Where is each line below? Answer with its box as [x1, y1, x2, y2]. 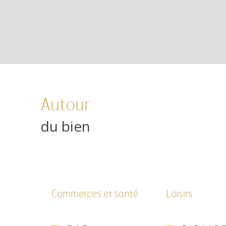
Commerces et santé [51, 189, 138, 200]
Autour [40, 97, 90, 115]
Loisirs [166, 189, 193, 200]
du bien [40, 117, 90, 136]
